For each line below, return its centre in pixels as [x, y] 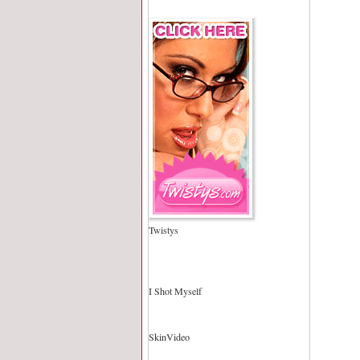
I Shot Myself [175, 291]
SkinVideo [169, 337]
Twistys [164, 230]
